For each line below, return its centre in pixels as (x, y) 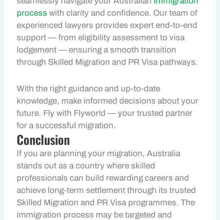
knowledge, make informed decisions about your (108, 101)
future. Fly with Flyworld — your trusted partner (105, 113)
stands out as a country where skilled (86, 166)
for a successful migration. (67, 126)
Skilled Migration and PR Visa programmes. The (106, 203)
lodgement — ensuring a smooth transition (97, 50)
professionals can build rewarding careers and (103, 178)
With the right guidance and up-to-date (89, 89)
